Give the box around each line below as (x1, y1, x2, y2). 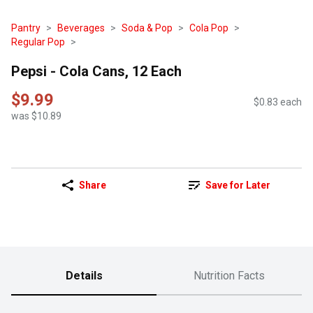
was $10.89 (11, 110, 61, 122)
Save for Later (205, 180, 270, 191)
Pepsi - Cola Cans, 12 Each (11, 62, 182, 80)
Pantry (11, 22, 41, 34)
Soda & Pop (122, 22, 173, 34)
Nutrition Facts (194, 269, 265, 283)
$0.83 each (254, 96, 302, 108)
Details (65, 269, 103, 283)
